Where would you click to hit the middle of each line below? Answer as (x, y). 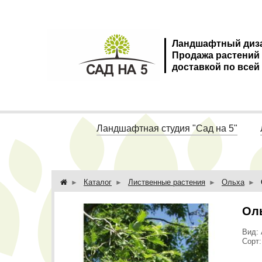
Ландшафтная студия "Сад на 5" (167, 128)
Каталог (98, 182)
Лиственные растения (167, 182)
